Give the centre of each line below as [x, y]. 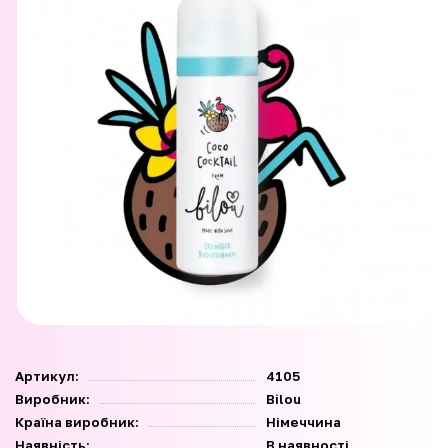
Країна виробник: [77, 422]
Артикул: [47, 376]
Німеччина [303, 422]
